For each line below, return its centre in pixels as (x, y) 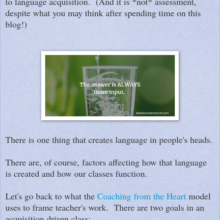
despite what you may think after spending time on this (103, 13)
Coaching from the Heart (142, 196)
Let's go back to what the (51, 196)
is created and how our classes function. (76, 173)
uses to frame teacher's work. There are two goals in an (105, 207)
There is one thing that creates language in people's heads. (109, 139)
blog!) (16, 24)
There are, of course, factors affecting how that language (106, 162)
